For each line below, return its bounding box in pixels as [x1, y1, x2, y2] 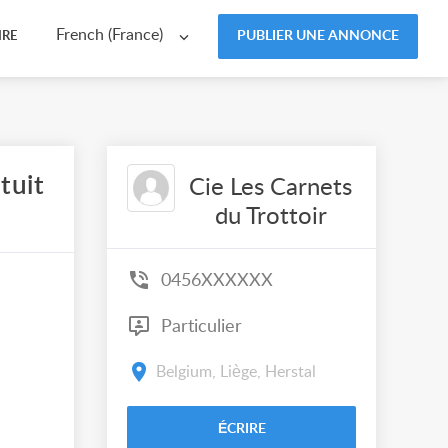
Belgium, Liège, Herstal [156, 363, 316, 380]
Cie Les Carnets [189, 176, 352, 200]
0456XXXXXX [161, 271, 273, 290]
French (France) [56, 27, 163, 43]
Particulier [156, 317, 242, 336]
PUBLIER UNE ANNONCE [237, 28, 399, 43]
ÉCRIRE [217, 422, 266, 436]
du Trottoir [214, 205, 327, 229]
